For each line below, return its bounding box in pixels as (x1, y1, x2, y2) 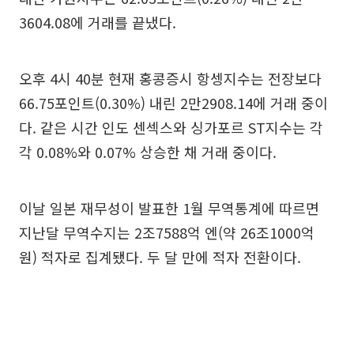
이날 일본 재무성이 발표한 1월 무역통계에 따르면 (19, 197, 319, 218)
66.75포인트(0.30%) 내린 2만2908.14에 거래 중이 (19, 92, 328, 113)
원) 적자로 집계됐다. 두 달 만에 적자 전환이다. (19, 246, 301, 267)
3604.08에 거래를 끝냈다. (19, 11, 176, 32)
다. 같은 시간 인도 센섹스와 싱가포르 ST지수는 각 (19, 116, 323, 137)
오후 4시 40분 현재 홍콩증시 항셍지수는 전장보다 (19, 67, 322, 88)
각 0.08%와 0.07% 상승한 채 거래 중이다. (19, 141, 277, 162)
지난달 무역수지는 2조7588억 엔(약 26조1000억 (19, 221, 314, 243)
